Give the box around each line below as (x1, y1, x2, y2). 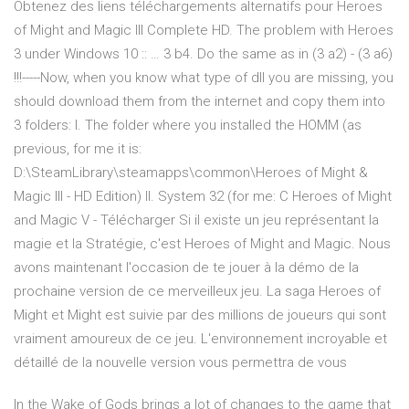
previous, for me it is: (14, 141, 142, 158)
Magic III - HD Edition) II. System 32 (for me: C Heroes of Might (14, 188, 392, 205)
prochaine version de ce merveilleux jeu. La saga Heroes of (14, 283, 381, 300)
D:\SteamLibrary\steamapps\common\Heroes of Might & (14, 164, 368, 182)
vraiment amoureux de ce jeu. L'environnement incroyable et (14, 330, 387, 348)
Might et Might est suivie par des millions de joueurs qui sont (14, 307, 386, 324)
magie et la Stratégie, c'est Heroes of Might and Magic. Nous (14, 236, 391, 253)
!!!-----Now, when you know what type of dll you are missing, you (14, 69, 393, 87)
